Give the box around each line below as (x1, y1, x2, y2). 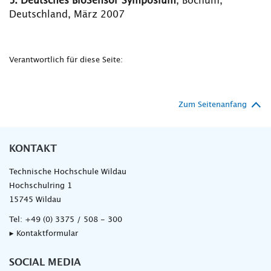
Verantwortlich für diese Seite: (9, 56, 123, 64)
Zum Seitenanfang (178, 101, 247, 109)
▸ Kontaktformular (9, 230, 78, 238)
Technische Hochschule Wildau (9, 168, 126, 176)
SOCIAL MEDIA (9, 258, 81, 267)
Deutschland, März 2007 (9, 10, 125, 19)
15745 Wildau (9, 196, 61, 204)
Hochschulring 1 (9, 182, 72, 190)
